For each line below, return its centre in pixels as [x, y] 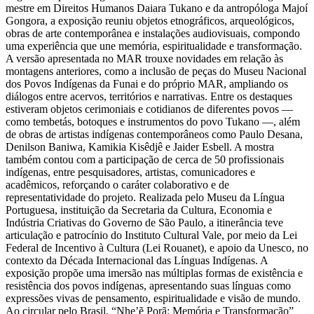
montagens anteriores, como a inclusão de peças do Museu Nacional [156, 71]
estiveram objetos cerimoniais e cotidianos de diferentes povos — [149, 109]
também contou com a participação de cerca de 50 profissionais [145, 159]
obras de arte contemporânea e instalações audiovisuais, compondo [153, 33]
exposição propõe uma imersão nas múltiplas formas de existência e [154, 273]
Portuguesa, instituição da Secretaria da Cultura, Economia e [139, 210]
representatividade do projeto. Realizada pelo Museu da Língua [145, 197]
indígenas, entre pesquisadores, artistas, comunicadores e [130, 172]
